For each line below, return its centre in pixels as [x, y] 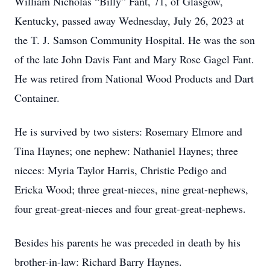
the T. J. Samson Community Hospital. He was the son [135, 40]
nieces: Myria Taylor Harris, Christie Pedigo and [121, 170]
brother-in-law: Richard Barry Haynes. [98, 262]
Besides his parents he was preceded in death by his [127, 242]
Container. [37, 98]
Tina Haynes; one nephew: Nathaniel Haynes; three [126, 151]
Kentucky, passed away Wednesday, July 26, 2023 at [129, 20]
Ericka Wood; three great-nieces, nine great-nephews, [131, 189]
